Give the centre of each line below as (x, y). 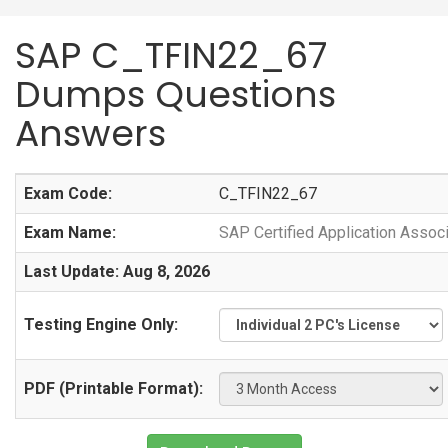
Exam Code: (68, 193)
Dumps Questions (175, 94)
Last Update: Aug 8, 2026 (117, 271)
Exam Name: (70, 232)
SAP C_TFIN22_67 (171, 55)
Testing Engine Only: (101, 324)
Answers (90, 133)
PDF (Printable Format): (113, 388)
